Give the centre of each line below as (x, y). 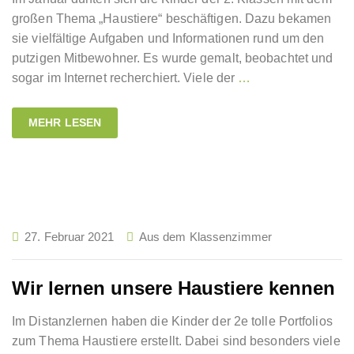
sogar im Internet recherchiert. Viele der (125, 78)
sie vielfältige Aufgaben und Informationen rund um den (168, 38)
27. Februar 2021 (69, 237)
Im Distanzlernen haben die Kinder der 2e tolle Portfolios (172, 321)
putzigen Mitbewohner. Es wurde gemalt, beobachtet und (173, 58)
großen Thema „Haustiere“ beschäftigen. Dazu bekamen (172, 19)
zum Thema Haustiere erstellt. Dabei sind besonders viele (176, 341)
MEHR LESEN (65, 122)
